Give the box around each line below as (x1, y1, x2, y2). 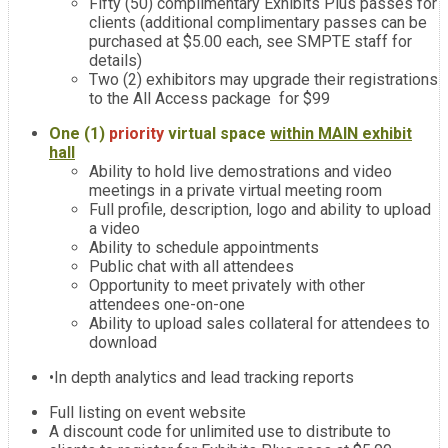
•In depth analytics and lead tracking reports (49, 368, 354, 387)
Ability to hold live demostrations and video (89, 162, 392, 181)
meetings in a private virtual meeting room (89, 181, 382, 200)
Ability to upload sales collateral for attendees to (89, 314, 430, 333)
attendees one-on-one (89, 295, 245, 314)
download (89, 333, 157, 352)
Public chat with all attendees (89, 257, 294, 276)
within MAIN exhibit (270, 124, 412, 143)
